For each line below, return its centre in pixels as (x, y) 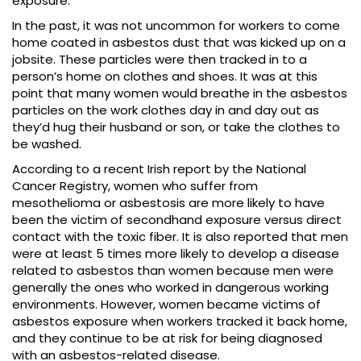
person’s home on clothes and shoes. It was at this (165, 77)
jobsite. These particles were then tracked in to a (160, 60)
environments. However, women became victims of (166, 305)
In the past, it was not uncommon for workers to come (176, 26)
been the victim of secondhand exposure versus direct (177, 220)
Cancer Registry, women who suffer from (135, 186)
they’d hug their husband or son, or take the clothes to (176, 127)
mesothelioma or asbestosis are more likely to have (168, 203)
